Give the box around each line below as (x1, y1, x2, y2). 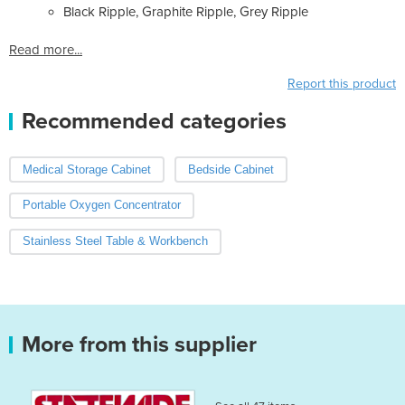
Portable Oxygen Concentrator (23, 198, 181, 212)
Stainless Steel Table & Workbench (23, 234, 208, 249)
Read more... (9, 41, 82, 58)
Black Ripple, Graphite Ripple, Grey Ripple (63, 3, 308, 20)
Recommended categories (22, 107, 287, 135)
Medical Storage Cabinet (23, 162, 151, 176)
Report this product (287, 75, 396, 91)
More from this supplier (22, 331, 257, 359)
